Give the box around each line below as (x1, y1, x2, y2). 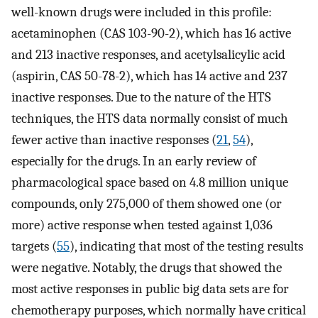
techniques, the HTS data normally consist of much (11, 111, 288, 127)
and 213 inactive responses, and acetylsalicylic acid (11, 47, 285, 63)
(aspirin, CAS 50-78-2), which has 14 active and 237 (11, 68, 287, 84)
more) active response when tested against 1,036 (11, 217, 273, 234)
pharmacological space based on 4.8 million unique (11, 175, 288, 191)
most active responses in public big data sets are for (11, 281, 289, 297)
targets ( (11, 238, 57, 255)
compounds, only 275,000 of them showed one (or (11, 196, 282, 212)
